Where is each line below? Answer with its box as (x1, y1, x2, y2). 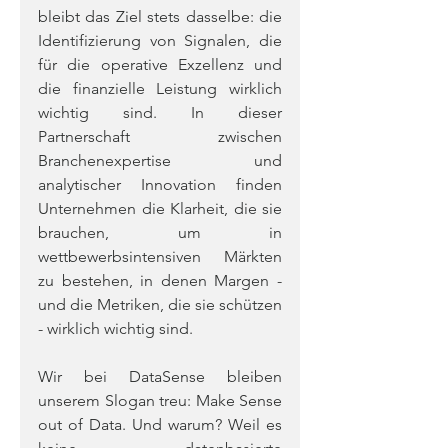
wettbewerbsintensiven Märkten (38, 247, 282, 266)
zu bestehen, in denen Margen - (38, 271, 282, 290)
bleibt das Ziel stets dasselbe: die (38, 7, 282, 26)
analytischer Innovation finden (38, 175, 282, 194)
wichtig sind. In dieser (38, 103, 282, 122)
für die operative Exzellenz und (38, 55, 282, 74)
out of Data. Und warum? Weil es (38, 415, 282, 434)
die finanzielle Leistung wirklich (38, 79, 282, 98)
